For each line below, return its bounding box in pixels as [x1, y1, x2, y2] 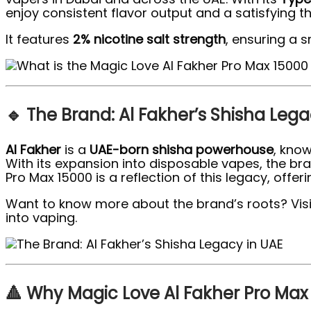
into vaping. [6, 209, 77, 227]
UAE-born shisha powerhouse [90, 141, 274, 159]
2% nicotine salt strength [73, 31, 226, 49]
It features [6, 31, 73, 49]
